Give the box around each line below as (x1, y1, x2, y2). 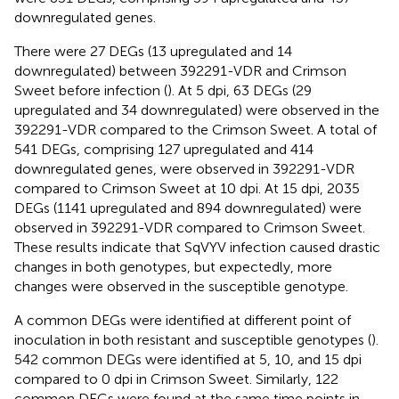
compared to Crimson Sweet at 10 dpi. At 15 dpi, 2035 (14, 179, 360, 197)
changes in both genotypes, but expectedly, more (14, 257, 332, 275)
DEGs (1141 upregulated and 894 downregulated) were (14, 199, 362, 216)
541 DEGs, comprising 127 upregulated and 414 (14, 140, 313, 158)
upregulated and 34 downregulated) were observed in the (14, 101, 379, 118)
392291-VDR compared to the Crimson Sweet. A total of (14, 120, 377, 138)
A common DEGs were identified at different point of (14, 311, 351, 329)
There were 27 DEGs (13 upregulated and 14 (14, 42, 292, 60)
